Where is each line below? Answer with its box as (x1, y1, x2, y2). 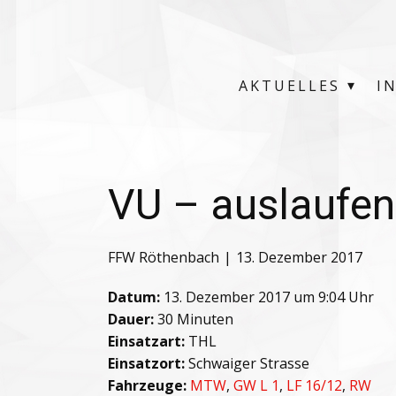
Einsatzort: (108, 354, 185, 373)
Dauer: (108, 309, 154, 329)
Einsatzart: (108, 331, 185, 351)
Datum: (108, 287, 160, 307)
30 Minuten (154, 309, 233, 329)
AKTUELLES (239, 76, 340, 95)
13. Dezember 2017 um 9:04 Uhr (160, 287, 374, 307)
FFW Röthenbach (108, 247, 219, 268)
